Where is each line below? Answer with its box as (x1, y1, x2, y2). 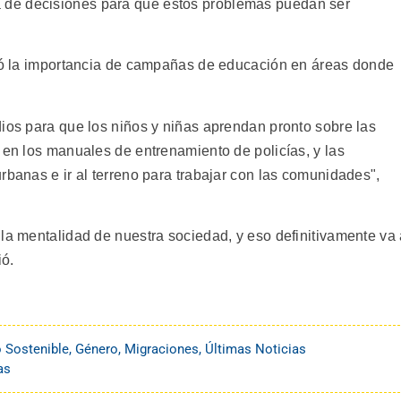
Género (75, 340, 118, 357)
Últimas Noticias (205, 340, 306, 357)
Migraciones (124, 340, 199, 357)
